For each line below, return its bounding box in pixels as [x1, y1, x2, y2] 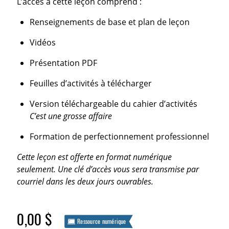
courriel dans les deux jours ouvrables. [17, 175, 154, 187]
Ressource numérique [77, 217, 126, 226]
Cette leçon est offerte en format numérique [17, 151, 172, 163]
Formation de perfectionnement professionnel [29, 130, 209, 142]
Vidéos [29, 37, 56, 49]
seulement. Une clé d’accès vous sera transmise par [17, 163, 199, 175]
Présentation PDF [29, 57, 97, 69]
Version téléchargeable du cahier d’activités [29, 98, 197, 109]
